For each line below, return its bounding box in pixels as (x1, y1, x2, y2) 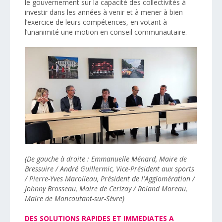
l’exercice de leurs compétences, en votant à (25, 17, 167, 27)
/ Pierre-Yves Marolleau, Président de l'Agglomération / (25, 173, 195, 183)
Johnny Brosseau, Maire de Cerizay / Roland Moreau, (25, 183, 187, 193)
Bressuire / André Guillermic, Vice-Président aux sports (25, 164, 194, 173)
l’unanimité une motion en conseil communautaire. (25, 27, 187, 37)
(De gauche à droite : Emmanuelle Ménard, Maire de (25, 154, 187, 164)
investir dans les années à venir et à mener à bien (25, 7, 183, 17)
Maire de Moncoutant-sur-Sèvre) (25, 193, 126, 203)
